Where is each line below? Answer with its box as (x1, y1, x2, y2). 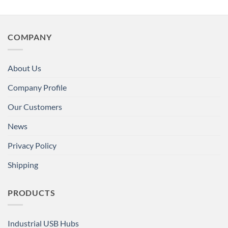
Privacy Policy (8, 140, 56, 150)
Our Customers (8, 101, 62, 111)
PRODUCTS (8, 187, 55, 197)
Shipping (8, 159, 38, 169)
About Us (8, 63, 41, 73)
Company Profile (8, 82, 67, 92)
